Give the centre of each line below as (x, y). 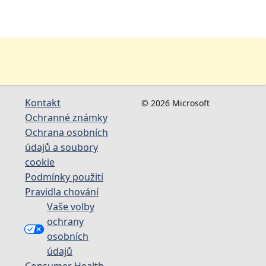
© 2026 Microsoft (175, 103)
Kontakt (43, 102)
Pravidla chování (62, 191)
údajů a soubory (61, 147)
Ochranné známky (66, 117)
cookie (40, 162)
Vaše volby (71, 206)
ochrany (65, 221)
